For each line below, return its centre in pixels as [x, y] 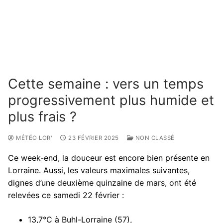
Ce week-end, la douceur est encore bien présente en [109, 158]
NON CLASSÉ [154, 138]
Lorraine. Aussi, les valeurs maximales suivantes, [99, 170]
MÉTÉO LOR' [33, 138]
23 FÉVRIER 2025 [94, 138]
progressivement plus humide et [111, 100]
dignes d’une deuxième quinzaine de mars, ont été [102, 182]
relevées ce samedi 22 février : [66, 195]
